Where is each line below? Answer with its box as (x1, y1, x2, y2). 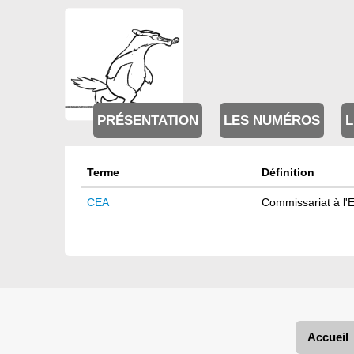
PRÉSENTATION (97, 113, 198, 129)
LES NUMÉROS (224, 113, 320, 129)
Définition (262, 166, 314, 179)
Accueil (307, 330, 348, 344)
